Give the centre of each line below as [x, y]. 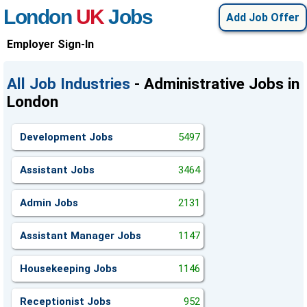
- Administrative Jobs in [215, 84]
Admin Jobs [49, 203]
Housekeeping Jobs [69, 269]
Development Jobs [66, 137]
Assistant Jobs [57, 170]
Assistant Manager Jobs [81, 236]
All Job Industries [69, 84]
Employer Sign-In [50, 44]
